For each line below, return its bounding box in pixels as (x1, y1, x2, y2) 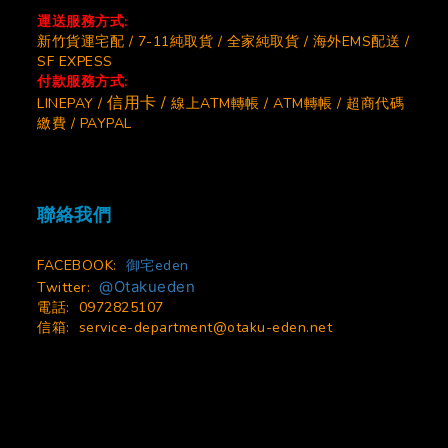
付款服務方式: (37, 72, 128, 91)
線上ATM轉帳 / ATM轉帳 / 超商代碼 (171, 94, 404, 113)
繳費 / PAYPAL (37, 114, 132, 133)
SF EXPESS (37, 52, 113, 71)
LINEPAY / (37, 94, 107, 113)
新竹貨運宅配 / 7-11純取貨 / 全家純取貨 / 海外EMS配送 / (37, 32, 409, 51)
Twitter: (37, 278, 99, 297)
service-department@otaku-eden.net (78, 318, 332, 337)
